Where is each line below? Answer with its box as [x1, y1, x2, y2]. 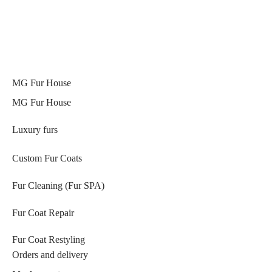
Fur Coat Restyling [12, 234, 85, 245]
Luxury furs [12, 125, 58, 136]
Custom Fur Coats [12, 152, 82, 163]
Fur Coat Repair [12, 207, 74, 218]
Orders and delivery [12, 250, 88, 260]
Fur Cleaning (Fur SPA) [12, 180, 104, 191]
